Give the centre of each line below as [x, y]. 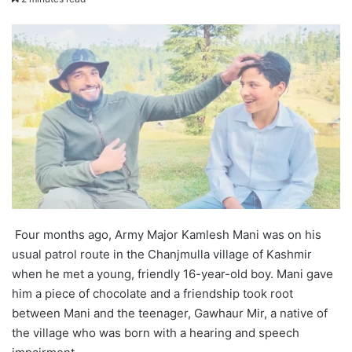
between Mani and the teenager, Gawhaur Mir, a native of [170, 313]
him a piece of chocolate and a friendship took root [152, 294]
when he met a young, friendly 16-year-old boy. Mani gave [172, 274]
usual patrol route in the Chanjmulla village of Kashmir [162, 255]
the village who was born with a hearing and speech [156, 333]
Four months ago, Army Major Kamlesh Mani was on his [167, 235]
